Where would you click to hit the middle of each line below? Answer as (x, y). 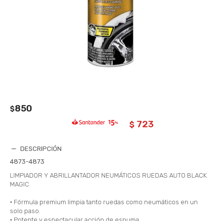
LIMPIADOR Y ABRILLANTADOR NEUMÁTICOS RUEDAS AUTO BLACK (108, 175)
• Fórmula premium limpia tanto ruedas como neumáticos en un (104, 202)
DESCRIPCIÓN (41, 148)
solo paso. (25, 211)
